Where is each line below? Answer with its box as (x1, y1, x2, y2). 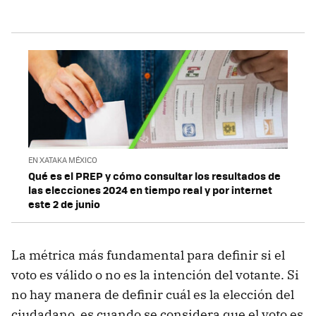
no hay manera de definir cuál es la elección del (11, 286, 294, 303)
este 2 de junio (28, 196, 100, 212)
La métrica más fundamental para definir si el (11, 247, 285, 264)
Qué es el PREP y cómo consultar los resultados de (28, 168, 281, 184)
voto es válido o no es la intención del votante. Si (11, 267, 299, 284)
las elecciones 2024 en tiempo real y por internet (28, 182, 272, 198)
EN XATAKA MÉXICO (28, 154, 97, 166)
